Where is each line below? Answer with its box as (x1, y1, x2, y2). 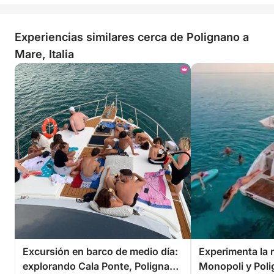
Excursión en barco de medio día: (23, 245, 178, 257)
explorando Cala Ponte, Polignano (23, 260, 182, 272)
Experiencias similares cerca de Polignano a (15, 31, 249, 43)
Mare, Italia (15, 48, 74, 61)
